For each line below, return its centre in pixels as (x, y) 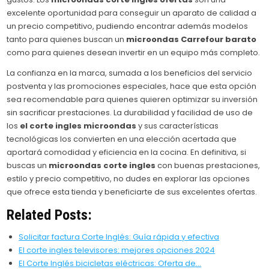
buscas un (28, 166)
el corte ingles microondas (78, 126)
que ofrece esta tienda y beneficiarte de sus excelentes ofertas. (132, 192)
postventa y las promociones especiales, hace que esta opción (132, 86)
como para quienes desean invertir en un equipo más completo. (134, 53)
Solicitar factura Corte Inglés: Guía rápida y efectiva (119, 237)
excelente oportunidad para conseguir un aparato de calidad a (132, 13)
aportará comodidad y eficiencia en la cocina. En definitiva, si (127, 153)
